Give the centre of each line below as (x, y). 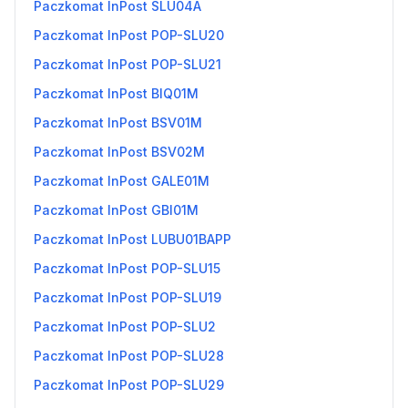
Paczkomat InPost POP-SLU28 (129, 356)
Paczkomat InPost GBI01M (116, 210)
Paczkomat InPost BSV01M (118, 122)
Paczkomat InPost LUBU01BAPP (133, 239)
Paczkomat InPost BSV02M (119, 152)
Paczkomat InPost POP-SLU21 (127, 64)
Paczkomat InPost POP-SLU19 (127, 297)
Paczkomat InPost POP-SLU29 (129, 385)
